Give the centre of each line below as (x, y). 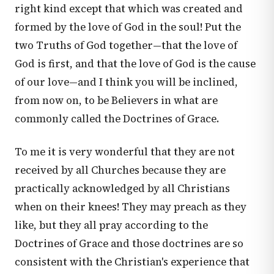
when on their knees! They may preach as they (131, 207)
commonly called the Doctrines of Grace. (117, 119)
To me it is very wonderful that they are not (125, 152)
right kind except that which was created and (129, 9)
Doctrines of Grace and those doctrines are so (129, 244)
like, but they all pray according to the (111, 225)
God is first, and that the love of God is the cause (135, 64)
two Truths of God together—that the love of (126, 46)
